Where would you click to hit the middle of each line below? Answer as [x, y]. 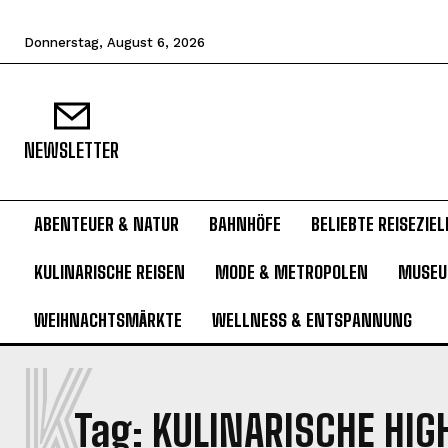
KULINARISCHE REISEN [109, 272]
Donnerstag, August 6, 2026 [114, 42]
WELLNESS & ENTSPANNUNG [312, 320]
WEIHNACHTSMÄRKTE [108, 320]
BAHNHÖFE [245, 224]
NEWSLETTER [71, 150]
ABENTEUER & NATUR [106, 224]
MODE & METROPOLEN [291, 272]
